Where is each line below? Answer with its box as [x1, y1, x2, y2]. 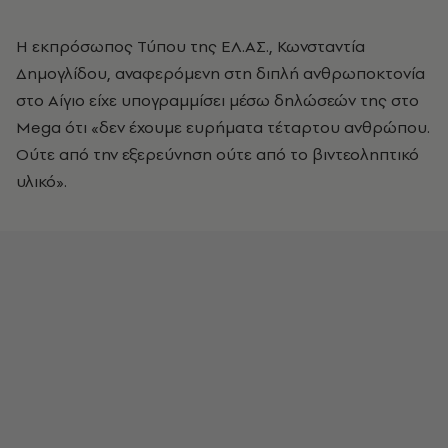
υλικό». [16, 170, 67, 192]
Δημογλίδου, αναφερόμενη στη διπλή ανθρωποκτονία [16, 62, 425, 84]
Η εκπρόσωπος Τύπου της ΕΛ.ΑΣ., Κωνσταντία [16, 35, 365, 57]
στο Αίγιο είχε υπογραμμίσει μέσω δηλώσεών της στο [16, 89, 419, 111]
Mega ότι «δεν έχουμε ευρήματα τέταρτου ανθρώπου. [16, 116, 430, 138]
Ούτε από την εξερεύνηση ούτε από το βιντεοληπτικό [16, 143, 419, 165]
